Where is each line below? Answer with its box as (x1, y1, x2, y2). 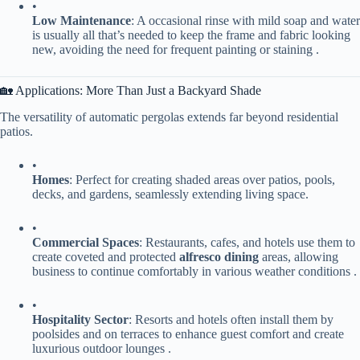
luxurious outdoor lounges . (32, 341, 171, 355)
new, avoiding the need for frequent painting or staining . (32, 42, 319, 56)
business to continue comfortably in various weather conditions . (32, 264, 357, 278)
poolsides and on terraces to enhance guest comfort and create (32, 326, 344, 341)
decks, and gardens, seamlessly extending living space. (32, 186, 309, 201)
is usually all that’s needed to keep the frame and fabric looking (32, 27, 350, 42)
